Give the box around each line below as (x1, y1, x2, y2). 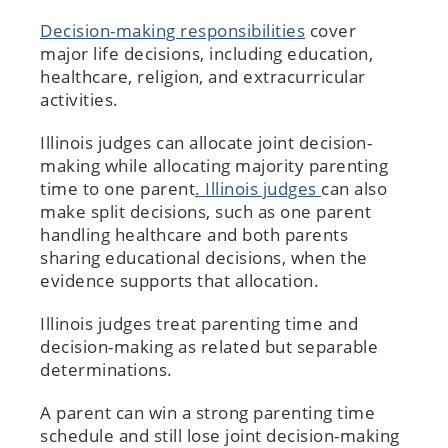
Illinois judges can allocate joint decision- (40, 130, 372, 154)
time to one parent (40, 176, 195, 200)
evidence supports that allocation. (40, 268, 324, 292)
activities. (40, 87, 123, 111)
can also (321, 176, 387, 200)
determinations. (40, 357, 177, 381)
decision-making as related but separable (40, 334, 378, 358)
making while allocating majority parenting (40, 153, 388, 177)
